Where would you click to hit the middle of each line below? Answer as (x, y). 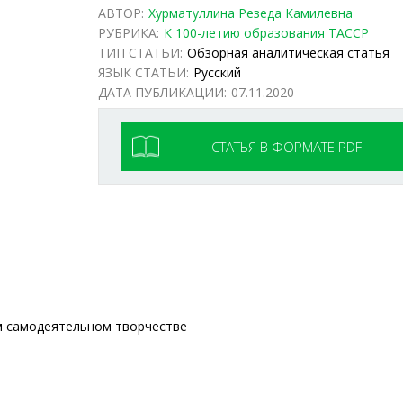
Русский (218, 72)
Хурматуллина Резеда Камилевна (251, 13)
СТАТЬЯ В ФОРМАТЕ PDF (287, 147)
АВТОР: (121, 13)
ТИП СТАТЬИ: (141, 53)
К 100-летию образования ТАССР (267, 33)
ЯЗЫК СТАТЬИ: (144, 72)
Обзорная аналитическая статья (289, 53)
